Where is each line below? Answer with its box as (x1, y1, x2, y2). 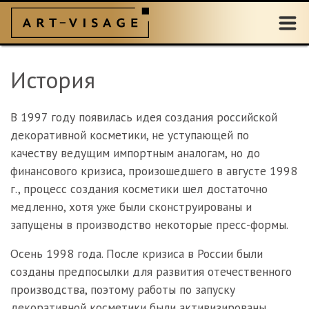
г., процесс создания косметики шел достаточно (10, 181, 268, 197)
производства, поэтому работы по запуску (10, 281, 235, 297)
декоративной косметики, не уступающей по (10, 127, 249, 143)
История (10, 65, 95, 94)
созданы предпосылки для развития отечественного (10, 263, 292, 279)
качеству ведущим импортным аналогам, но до (10, 145, 260, 161)
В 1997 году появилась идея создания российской (10, 109, 277, 125)
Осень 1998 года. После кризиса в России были (10, 246, 263, 261)
